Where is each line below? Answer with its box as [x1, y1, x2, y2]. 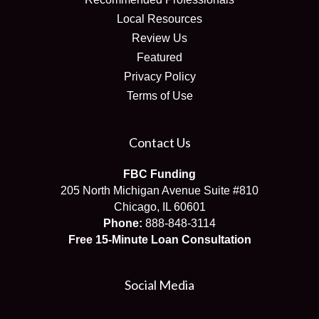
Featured [137, 51, 182, 63]
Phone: [103, 217, 142, 229]
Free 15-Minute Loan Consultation [68, 234, 251, 246]
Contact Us [128, 135, 191, 150]
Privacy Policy [123, 70, 196, 83]
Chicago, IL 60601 [113, 201, 206, 213]
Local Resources [117, 13, 202, 25]
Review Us [132, 32, 187, 44]
